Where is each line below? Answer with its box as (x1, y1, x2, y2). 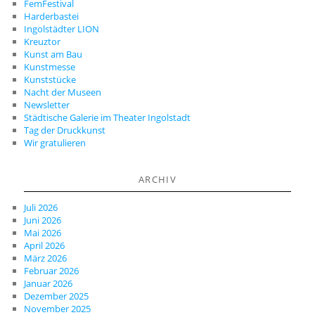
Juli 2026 (24, 200, 58, 214)
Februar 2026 (24, 264, 79, 277)
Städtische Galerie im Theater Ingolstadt (24, 111, 191, 124)
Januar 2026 (24, 276, 73, 290)
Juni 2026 (24, 213, 62, 226)
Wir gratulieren (24, 136, 86, 150)
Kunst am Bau (24, 48, 83, 61)
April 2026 (24, 238, 65, 252)
